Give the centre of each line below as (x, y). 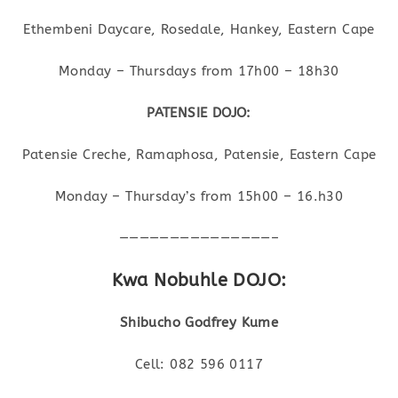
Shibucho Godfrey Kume (199, 322)
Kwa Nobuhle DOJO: (199, 280)
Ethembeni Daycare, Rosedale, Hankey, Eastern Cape (199, 29)
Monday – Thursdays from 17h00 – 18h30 (199, 71)
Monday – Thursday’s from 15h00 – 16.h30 (199, 196)
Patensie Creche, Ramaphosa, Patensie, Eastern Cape (199, 154)
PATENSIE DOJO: (199, 112)
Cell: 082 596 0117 (199, 364)
